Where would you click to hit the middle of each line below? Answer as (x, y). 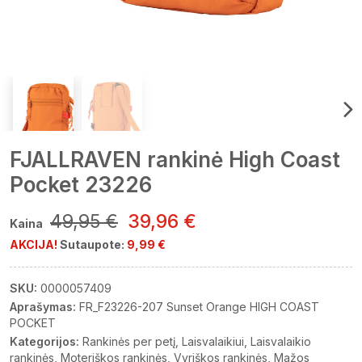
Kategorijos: (44, 341)
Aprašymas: (43, 307)
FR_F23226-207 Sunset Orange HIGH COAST (199, 307)
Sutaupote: (93, 244)
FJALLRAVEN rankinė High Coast (175, 160)
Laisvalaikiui (213, 341)
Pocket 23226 (81, 185)
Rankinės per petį (129, 341)
